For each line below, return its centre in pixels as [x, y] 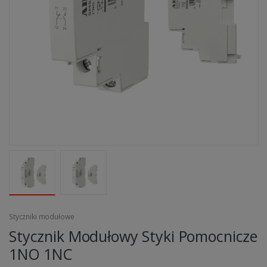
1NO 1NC [41, 254]
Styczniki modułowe [42, 217]
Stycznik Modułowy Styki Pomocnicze [133, 236]
